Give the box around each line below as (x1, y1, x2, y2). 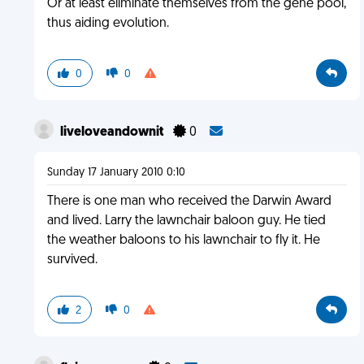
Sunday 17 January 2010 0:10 (46, 167, 185, 179)
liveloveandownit (59, 126, 167, 139)
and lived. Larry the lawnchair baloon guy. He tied (46, 214, 326, 227)
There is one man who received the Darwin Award (46, 195, 331, 208)
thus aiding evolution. (46, 17, 169, 30)
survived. (46, 253, 97, 266)
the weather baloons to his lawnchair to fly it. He (46, 234, 320, 247)
